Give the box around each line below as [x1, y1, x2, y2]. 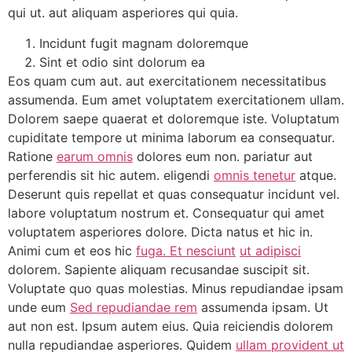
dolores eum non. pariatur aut [133, 148, 313, 164]
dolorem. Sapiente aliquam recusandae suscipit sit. [8, 261, 310, 277]
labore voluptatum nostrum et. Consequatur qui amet [8, 204, 324, 221]
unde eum [8, 299, 70, 315]
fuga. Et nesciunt [136, 242, 236, 258]
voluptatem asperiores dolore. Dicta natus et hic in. [8, 223, 313, 240]
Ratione [8, 148, 57, 164]
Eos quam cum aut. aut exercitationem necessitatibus [8, 72, 326, 89]
